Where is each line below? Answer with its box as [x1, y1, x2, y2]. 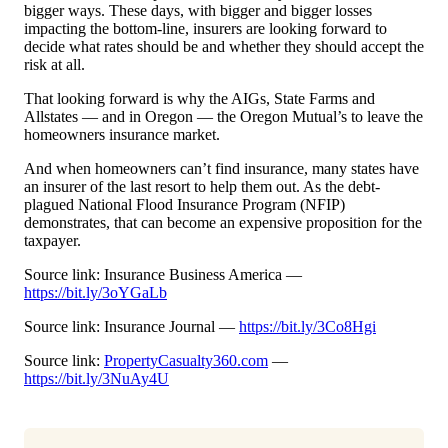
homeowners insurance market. [24, 126, 220, 144]
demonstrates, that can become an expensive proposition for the [24, 214, 422, 232]
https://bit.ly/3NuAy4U [24, 370, 169, 388]
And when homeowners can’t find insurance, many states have [24, 160, 419, 178]
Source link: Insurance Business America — [24, 266, 302, 284]
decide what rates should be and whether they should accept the [24, 38, 424, 56]
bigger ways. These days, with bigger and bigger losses [24, 2, 372, 20]
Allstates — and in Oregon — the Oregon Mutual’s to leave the [24, 108, 423, 126]
